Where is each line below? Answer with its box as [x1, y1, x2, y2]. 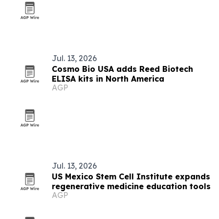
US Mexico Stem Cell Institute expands [52, 172, 210, 181]
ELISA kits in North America [52, 74, 164, 84]
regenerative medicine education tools [52, 181, 211, 191]
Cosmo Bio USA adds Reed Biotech [52, 64, 193, 74]
